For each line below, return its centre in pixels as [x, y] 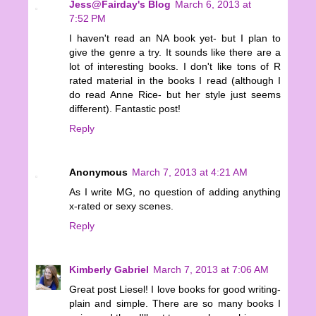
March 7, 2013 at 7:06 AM [211, 270]
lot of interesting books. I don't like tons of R [175, 67]
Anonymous [98, 172]
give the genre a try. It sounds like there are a [175, 53]
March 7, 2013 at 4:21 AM [190, 172]
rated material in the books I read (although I [175, 81]
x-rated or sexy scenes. [121, 206]
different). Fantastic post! [125, 109]
